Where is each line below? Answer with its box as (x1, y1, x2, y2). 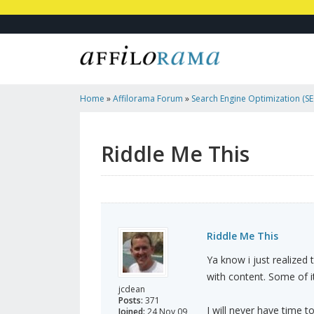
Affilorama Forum (113, 93, 183, 105)
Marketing (80, 121, 119, 133)
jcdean (118, 283, 145, 296)
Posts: (118, 294, 143, 307)
